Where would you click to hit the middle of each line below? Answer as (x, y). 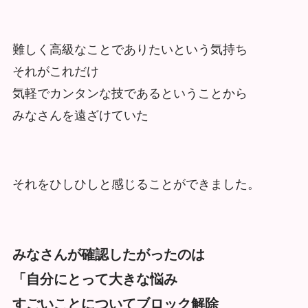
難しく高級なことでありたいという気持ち (130, 50)
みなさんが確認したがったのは (108, 255)
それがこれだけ (55, 72)
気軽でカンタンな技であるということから (130, 94)
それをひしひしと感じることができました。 (136, 185)
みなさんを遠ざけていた (80, 116)
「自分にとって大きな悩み (95, 279)
